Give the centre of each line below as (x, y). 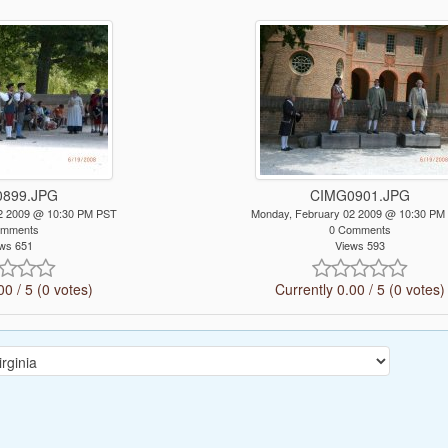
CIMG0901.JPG (359, 195)
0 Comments (359, 229)
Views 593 (359, 245)
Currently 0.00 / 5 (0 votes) (359, 288)
